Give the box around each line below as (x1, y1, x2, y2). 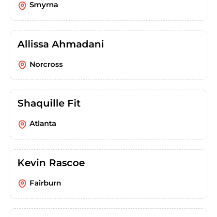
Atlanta (30, 119, 56, 128)
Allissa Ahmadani (17, 38, 104, 50)
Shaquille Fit (17, 97, 80, 109)
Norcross (30, 59, 63, 69)
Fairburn (30, 178, 61, 187)
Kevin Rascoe (17, 156, 85, 169)
